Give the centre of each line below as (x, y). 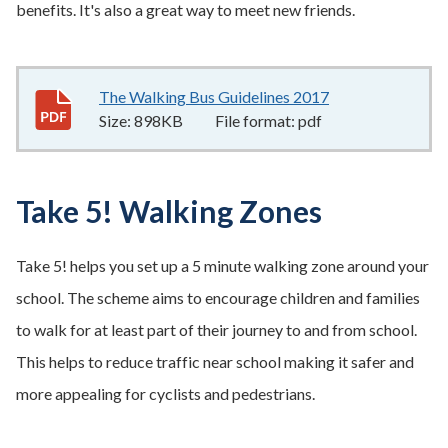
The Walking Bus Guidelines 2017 (214, 96)
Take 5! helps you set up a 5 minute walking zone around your (222, 265)
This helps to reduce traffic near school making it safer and (215, 361)
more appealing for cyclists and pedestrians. (165, 393)
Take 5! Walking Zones (169, 211)
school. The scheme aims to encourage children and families (218, 297)
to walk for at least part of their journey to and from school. (216, 329)
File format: (256, 120)
